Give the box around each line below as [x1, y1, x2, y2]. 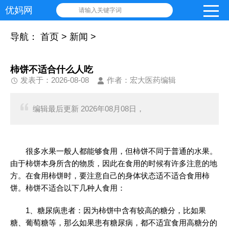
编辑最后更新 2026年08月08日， [33, 104, 144, 113]
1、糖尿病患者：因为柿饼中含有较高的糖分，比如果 [26, 206, 206, 215]
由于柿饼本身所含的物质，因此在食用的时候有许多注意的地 [10, 159, 217, 168]
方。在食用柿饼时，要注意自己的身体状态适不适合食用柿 [10, 171, 210, 180]
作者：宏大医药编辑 [107, 76, 176, 84]
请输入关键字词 [78, 7, 122, 14]
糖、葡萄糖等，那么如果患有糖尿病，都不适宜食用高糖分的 [10, 218, 217, 227]
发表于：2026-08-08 [20, 76, 89, 84]
